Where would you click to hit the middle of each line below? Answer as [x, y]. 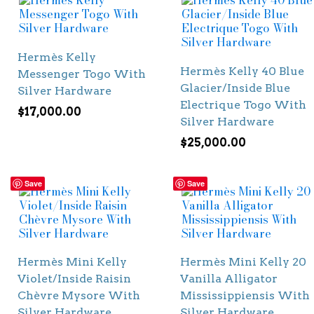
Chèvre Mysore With [79, 295]
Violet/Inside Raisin [74, 279]
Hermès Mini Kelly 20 [243, 262]
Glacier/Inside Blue [235, 88]
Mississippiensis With [245, 295]
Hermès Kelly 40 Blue [242, 71]
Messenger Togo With [82, 74]
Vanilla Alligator [228, 279]
